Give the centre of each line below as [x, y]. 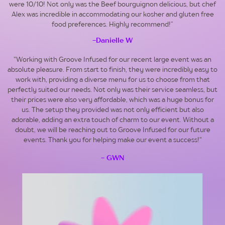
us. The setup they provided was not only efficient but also [113, 110]
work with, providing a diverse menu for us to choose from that [113, 80]
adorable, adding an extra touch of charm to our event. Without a [113, 120]
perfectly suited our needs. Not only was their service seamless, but [113, 90]
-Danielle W [113, 40]
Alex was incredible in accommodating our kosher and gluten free [113, 14]
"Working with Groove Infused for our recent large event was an [113, 60]
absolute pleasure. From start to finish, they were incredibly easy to [113, 70]
